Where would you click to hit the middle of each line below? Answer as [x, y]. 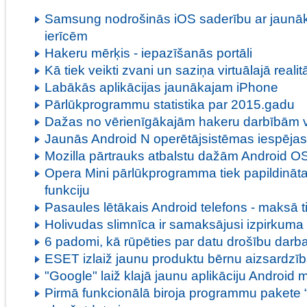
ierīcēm [66, 36]
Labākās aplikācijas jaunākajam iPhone [161, 87]
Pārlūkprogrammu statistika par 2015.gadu [170, 104]
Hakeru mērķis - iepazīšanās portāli [148, 53]
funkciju [67, 190]
